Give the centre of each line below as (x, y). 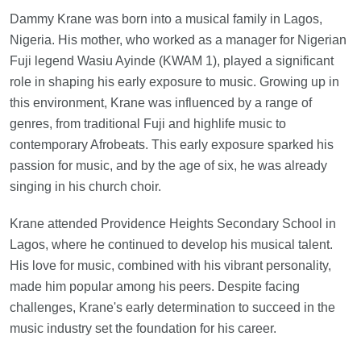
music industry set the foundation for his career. (143, 329)
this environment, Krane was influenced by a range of (161, 103)
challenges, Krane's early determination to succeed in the (172, 308)
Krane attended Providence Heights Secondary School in (173, 224)
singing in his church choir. (85, 187)
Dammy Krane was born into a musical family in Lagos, (166, 19)
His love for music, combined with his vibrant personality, (170, 266)
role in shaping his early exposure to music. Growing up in (174, 82)
